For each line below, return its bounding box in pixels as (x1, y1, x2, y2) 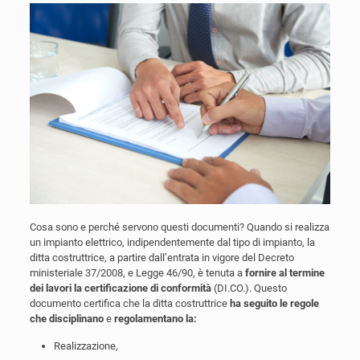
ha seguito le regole (227, 297, 319, 309)
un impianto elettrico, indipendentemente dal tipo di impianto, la (29, 235, 315, 248)
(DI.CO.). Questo (211, 281, 287, 294)
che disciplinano (29, 312, 106, 325)
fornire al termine (244, 266, 325, 279)
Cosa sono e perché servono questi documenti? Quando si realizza (29, 220, 329, 233)
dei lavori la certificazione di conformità (29, 281, 211, 294)
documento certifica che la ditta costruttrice (29, 297, 227, 309)
